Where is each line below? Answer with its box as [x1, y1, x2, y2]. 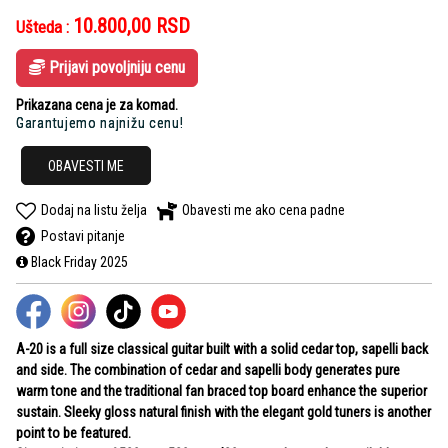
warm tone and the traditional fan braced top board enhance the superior [16, 383, 427, 400]
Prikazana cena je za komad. [16, 97, 178, 114]
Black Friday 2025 [28, 254, 128, 271]
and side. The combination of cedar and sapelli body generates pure [16, 362, 400, 379]
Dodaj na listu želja [41, 202, 147, 219]
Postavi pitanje [41, 228, 125, 245]
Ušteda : [16, 17, 73, 38]
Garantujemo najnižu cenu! [16, 115, 184, 132]
